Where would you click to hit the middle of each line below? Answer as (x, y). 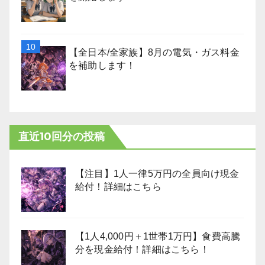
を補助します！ (102, 65)
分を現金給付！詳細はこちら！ (142, 249)
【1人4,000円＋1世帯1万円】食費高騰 (158, 236)
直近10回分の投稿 (62, 136)
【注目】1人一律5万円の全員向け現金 (157, 173)
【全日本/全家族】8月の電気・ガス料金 (154, 52)
